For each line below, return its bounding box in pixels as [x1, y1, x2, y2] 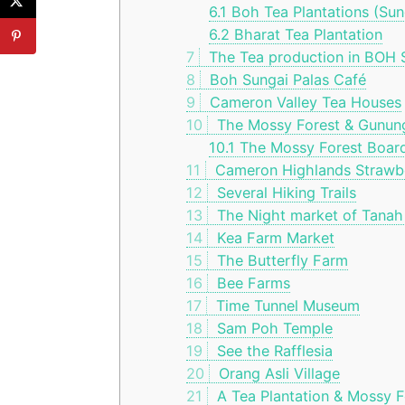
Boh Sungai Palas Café [205, 71, 367, 89]
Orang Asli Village [214, 364, 341, 383]
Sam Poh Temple [212, 319, 334, 338]
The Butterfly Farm [212, 251, 349, 270]
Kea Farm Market [212, 229, 335, 248]
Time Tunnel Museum [212, 297, 361, 316]
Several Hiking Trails [212, 184, 357, 202]
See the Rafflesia [212, 342, 334, 361]
